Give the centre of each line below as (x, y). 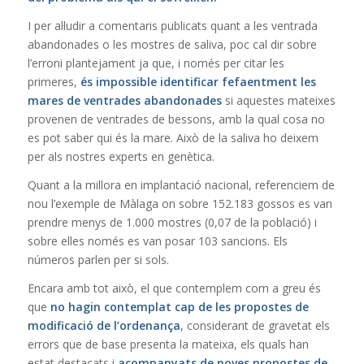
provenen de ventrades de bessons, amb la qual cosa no (176, 119)
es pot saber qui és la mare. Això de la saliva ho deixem (173, 137)
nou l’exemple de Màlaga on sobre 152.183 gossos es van (180, 203)
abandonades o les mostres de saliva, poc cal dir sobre (172, 44)
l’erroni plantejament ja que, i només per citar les (156, 63)
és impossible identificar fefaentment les (198, 81)
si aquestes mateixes (278, 100)
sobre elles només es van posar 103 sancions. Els (157, 240)
